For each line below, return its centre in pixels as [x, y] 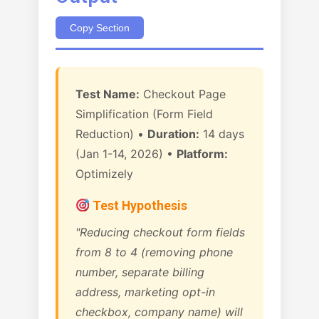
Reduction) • [111, 134]
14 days [222, 134]
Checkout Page [183, 94]
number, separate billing [140, 272]
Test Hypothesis [139, 206]
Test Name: [108, 94]
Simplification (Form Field [144, 114]
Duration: [173, 134]
